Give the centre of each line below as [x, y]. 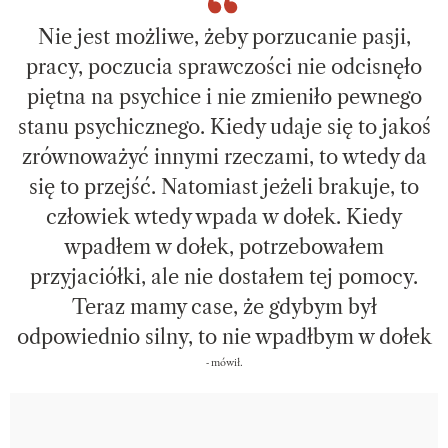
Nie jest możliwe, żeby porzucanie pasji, [224, 36]
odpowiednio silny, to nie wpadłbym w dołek [224, 336]
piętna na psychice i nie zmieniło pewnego [224, 96]
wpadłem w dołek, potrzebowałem [224, 246]
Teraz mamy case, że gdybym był [224, 306]
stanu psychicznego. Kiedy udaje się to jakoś [224, 126]
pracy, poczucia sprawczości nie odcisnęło [224, 66]
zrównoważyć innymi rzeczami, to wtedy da [224, 156]
